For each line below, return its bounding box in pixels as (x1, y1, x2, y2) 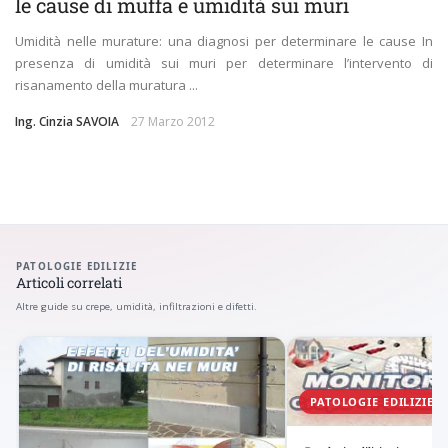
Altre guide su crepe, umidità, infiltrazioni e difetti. (16, 300, 257, 314)
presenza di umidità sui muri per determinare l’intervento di (15, 54, 433, 73)
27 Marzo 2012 (131, 113, 215, 131)
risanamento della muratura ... (15, 76, 198, 95)
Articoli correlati (16, 273, 122, 293)
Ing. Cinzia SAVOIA (15, 113, 119, 131)
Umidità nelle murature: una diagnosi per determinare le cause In (15, 32, 433, 51)
